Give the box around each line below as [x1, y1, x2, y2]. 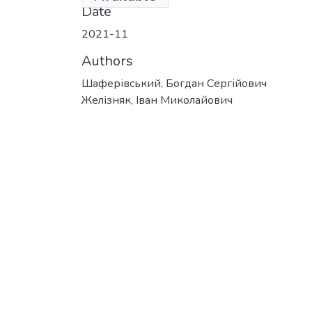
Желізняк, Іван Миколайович [81, 92, 233, 108]
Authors [81, 51, 133, 70]
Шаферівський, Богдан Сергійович [81, 75, 267, 91]
